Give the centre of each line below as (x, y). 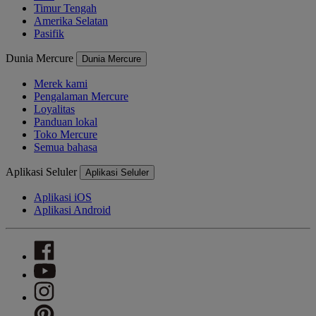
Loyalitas (54, 109)
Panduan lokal (66, 122)
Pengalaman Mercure (81, 97)
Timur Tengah (65, 8)
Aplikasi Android (72, 210)
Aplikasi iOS (63, 197)
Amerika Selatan (71, 21)
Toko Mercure (66, 135)
